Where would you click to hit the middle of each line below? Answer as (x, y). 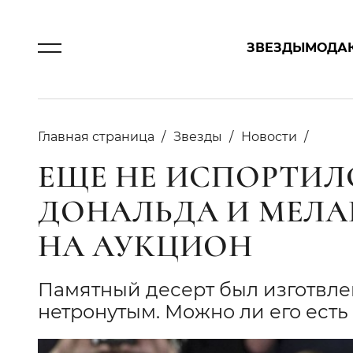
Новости (269, 137)
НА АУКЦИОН (145, 246)
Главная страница (96, 137)
